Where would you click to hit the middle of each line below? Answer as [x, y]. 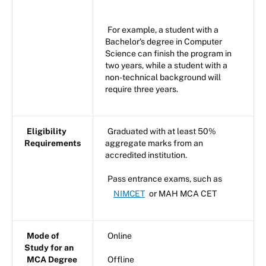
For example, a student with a [163, 30]
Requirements [53, 143]
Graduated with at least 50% [162, 132]
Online [120, 236]
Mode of [43, 236]
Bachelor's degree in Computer [164, 42]
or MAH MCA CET [182, 194]
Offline [121, 260]
